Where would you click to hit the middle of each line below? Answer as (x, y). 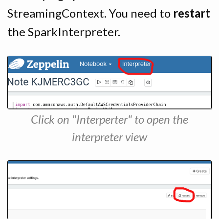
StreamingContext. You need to (90, 13)
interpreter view (109, 137)
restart (192, 13)
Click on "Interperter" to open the (109, 119)
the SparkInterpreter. (64, 31)
